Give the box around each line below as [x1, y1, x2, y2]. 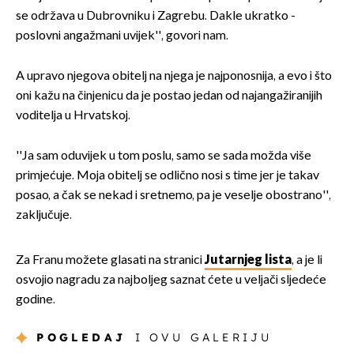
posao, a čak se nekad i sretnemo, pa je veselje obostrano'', [16, 188, 331, 204]
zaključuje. [16, 208, 72, 224]
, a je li [292, 253, 322, 269]
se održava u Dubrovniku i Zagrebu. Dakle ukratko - [16, 9, 296, 24]
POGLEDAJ [36, 330, 126, 345]
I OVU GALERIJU [134, 330, 273, 345]
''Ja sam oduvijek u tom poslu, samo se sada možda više [16, 149, 311, 164]
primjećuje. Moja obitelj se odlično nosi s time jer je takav [16, 168, 319, 184]
